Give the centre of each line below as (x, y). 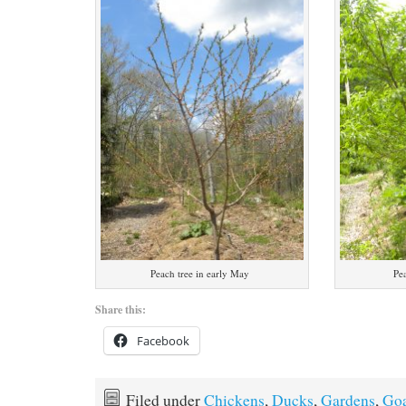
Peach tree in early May (200, 274)
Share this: (120, 310)
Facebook (163, 341)
